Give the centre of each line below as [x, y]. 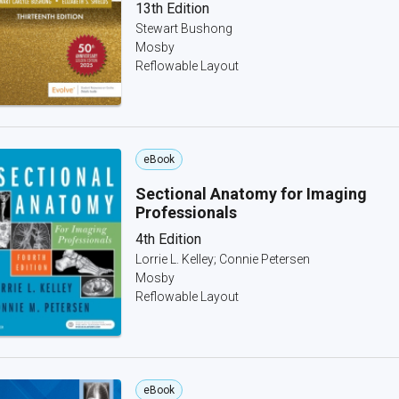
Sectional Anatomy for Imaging [251, 194]
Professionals [186, 212]
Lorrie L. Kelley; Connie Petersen [223, 259]
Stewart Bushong [184, 28]
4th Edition [168, 239]
